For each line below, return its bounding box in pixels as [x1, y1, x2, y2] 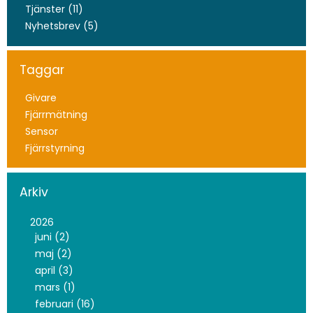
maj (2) [34, 247, 72, 261]
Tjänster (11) [24, 2, 83, 17]
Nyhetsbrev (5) [24, 19, 99, 34]
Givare [24, 90, 57, 105]
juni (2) [34, 230, 70, 244]
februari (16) [34, 297, 95, 311]
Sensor [24, 124, 58, 138]
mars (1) [34, 280, 75, 294]
